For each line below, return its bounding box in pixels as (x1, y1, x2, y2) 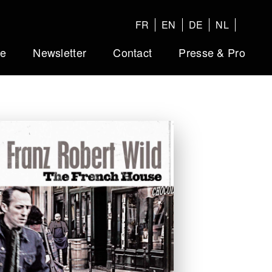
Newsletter (33, 44, 87, 60)
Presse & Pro (178, 44, 245, 60)
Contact (113, 44, 152, 60)
